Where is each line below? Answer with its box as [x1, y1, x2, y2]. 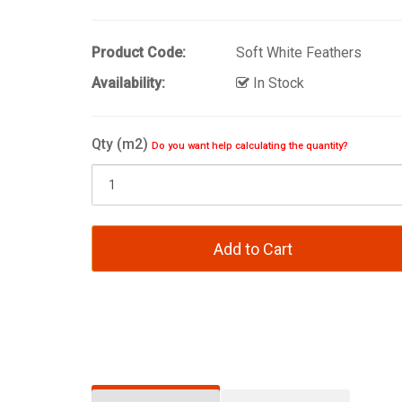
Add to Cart [213, 239, 293, 258]
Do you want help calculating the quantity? [152, 139, 348, 152]
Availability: [92, 74, 165, 92]
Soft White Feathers [236, 43, 362, 61]
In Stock [249, 74, 304, 92]
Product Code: [92, 43, 186, 61]
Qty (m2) [92, 135, 152, 153]
